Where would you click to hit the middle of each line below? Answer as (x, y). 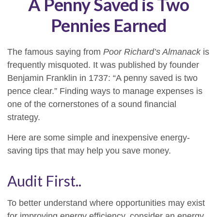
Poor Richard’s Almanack (152, 52)
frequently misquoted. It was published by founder (103, 65)
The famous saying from (55, 52)
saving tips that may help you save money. (89, 151)
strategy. (24, 117)
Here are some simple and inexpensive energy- (99, 138)
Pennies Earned (108, 25)
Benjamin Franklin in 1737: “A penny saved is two (102, 78)
